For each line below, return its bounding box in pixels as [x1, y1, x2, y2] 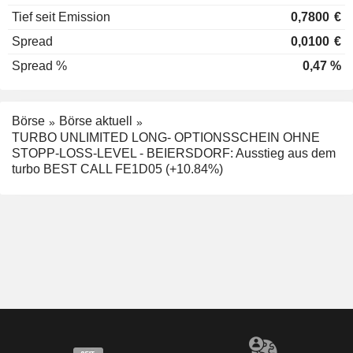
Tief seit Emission [12, 10, 110, 24]
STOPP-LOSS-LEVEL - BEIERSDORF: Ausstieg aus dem [12, 147, 336, 161]
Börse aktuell [59, 114, 132, 128]
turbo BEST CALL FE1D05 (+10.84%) [12, 162, 223, 176]
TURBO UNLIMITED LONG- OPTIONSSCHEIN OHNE [12, 131, 320, 145]
